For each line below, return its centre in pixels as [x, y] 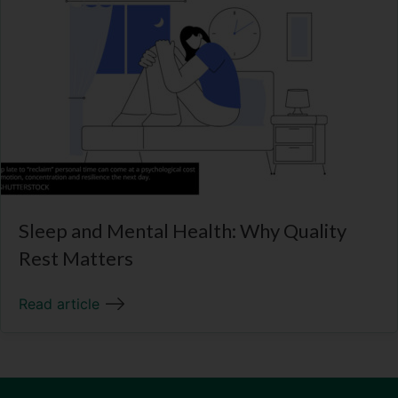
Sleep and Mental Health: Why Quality [183, 231]
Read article [59, 304]
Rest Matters [76, 259]
